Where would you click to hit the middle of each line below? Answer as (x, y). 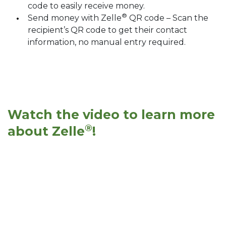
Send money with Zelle (75, 18)
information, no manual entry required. (107, 42)
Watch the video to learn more (111, 115)
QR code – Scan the (169, 18)
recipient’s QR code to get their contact (107, 30)
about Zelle (46, 131)
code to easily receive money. (86, 6)
